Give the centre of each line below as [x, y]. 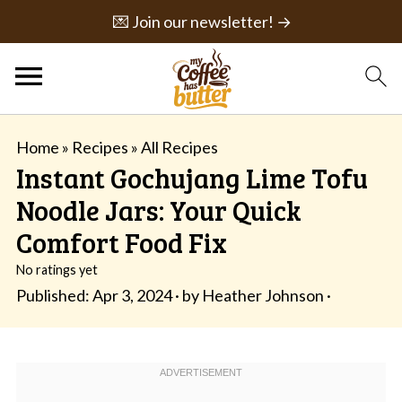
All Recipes [179, 147]
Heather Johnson [262, 295]
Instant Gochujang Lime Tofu [192, 178]
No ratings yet [57, 270]
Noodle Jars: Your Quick [158, 210]
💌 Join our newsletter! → [202, 22]
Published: [54, 295]
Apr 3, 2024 [132, 295]
